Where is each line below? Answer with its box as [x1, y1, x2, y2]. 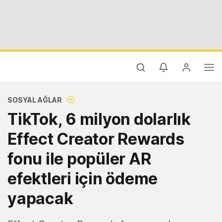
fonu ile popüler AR [7, 149, 151, 168]
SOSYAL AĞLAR [7, 96, 62, 104]
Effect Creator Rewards [7, 129, 184, 149]
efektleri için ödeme [7, 169, 158, 188]
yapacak [7, 189, 73, 208]
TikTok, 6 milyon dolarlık [7, 110, 191, 129]
